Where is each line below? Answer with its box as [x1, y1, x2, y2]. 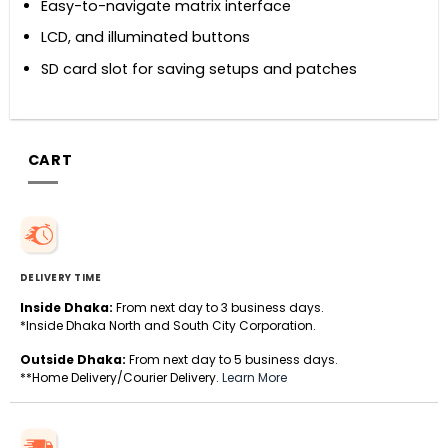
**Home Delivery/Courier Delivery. [19, 368, 222, 386]
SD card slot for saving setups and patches [41, 59, 358, 80]
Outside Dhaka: [19, 350, 126, 368]
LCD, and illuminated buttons [41, 27, 251, 48]
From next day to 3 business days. [112, 298, 324, 316]
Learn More [221, 368, 287, 386]
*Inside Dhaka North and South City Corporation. [19, 316, 316, 334]
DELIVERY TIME [19, 271, 102, 284]
